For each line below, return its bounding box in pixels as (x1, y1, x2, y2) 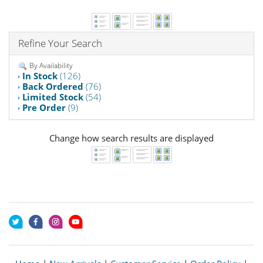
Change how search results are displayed (49, 131, 214, 144)
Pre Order (22, 101, 66, 113)
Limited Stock (22, 90, 83, 103)
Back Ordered (22, 80, 83, 92)
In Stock (22, 69, 58, 82)
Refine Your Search (18, 36, 102, 50)
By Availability (28, 60, 73, 70)
